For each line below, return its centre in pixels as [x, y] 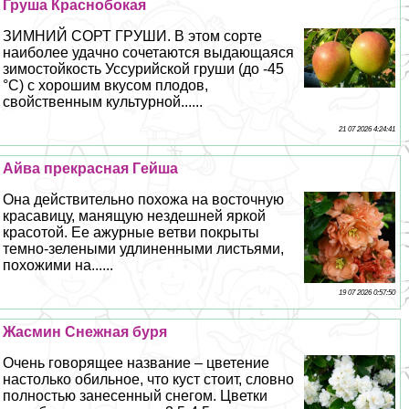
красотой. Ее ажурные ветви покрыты [131, 233]
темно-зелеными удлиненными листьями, [144, 249]
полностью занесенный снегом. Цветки [136, 396]
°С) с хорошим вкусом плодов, [106, 86]
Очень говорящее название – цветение [136, 363]
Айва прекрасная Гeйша [91, 169]
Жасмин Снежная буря [85, 332]
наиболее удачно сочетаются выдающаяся [149, 53]
